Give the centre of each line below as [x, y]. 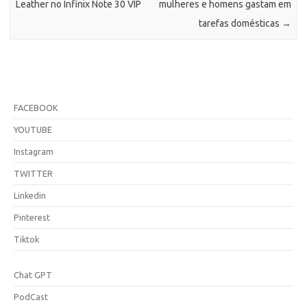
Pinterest [32, 217]
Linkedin [30, 195]
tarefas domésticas [240, 24]
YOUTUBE [33, 129]
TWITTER [33, 173]
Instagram [34, 151]
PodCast [31, 296]
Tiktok [26, 239]
